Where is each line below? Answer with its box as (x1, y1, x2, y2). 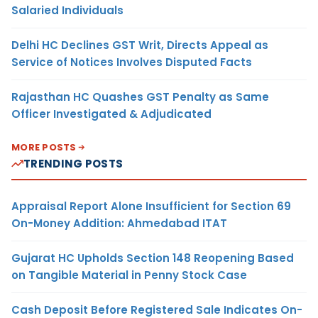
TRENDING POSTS (23, 155, 124, 171)
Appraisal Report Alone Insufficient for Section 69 (11, 198, 291, 214)
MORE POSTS (11, 140, 77, 154)
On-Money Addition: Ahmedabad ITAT (11, 215, 227, 231)
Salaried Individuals (11, 2, 124, 18)
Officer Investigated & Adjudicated (11, 106, 212, 121)
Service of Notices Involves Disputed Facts (11, 54, 252, 70)
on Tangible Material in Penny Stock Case (11, 267, 247, 283)
